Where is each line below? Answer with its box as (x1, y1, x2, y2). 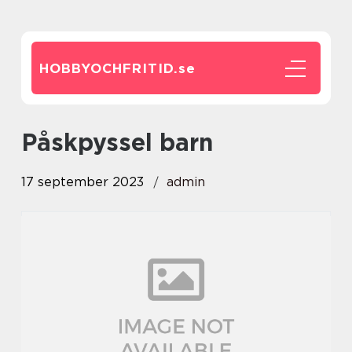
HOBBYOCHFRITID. (39, 60, 178, 76)
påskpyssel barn (37, 128, 213, 156)
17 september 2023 (21, 174, 144, 189)
